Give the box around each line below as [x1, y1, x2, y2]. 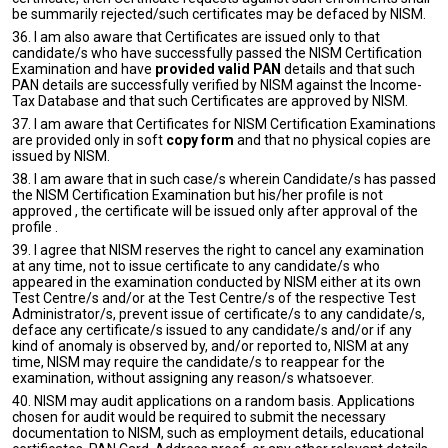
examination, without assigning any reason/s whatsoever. [12, 370, 374, 386]
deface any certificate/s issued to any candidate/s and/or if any [12, 322, 412, 338]
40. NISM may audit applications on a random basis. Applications [12, 393, 415, 409]
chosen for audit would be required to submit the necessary [12, 409, 386, 425]
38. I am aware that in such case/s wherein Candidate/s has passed [12, 171, 436, 187]
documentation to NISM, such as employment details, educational [12, 425, 424, 441]
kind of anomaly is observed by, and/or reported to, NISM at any [12, 338, 409, 354]
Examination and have [12, 61, 155, 77]
